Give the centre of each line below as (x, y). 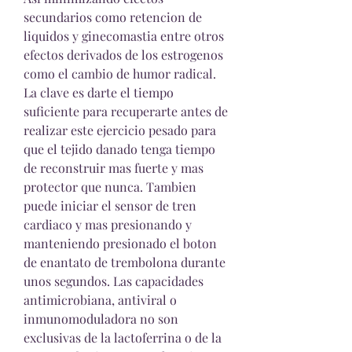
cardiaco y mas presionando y (108, 224)
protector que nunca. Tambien (110, 187)
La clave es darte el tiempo (99, 92)
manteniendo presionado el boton (120, 243)
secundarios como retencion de (113, 17)
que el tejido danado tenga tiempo (119, 149)
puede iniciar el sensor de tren (110, 205)
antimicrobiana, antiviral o (100, 300)
